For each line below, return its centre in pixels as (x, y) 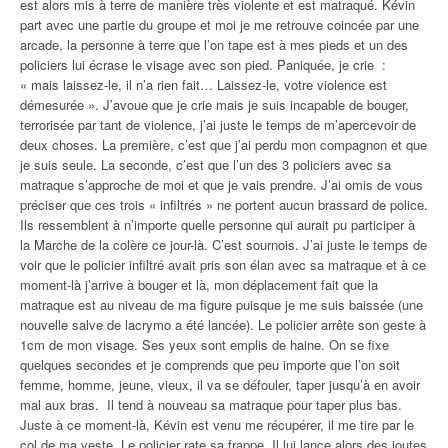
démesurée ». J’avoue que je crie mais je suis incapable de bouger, (214, 104)
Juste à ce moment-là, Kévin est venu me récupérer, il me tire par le (217, 424)
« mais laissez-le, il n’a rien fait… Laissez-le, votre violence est (203, 84)
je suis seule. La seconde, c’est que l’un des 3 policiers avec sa (205, 164)
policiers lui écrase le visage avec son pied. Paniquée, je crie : (203, 64)
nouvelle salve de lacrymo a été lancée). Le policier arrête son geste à (223, 324)
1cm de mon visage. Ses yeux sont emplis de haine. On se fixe (204, 344)
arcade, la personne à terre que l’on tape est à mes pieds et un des (214, 44)
